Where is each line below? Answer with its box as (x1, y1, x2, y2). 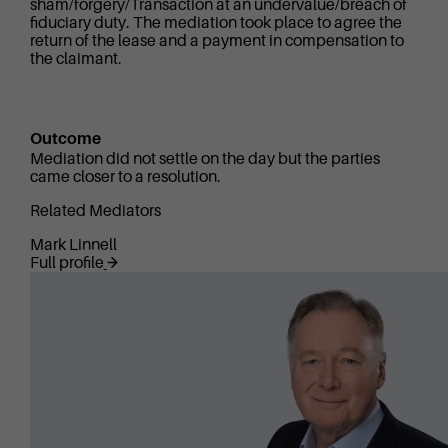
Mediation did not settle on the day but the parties (29, 150, 380, 169)
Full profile (29, 254, 104, 273)
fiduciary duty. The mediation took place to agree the (29, 14, 402, 33)
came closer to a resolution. (29, 168, 221, 187)
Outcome (29, 130, 101, 149)
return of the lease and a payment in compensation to (29, 32, 404, 51)
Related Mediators (29, 202, 161, 221)
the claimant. (29, 50, 122, 69)
